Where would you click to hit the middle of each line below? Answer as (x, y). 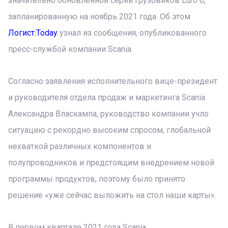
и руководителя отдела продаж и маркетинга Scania (107, 97)
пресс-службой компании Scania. (70, 49)
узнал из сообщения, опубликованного (132, 33)
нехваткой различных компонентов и (80, 146)
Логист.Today (33, 33)
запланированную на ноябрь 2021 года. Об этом (99, 17)
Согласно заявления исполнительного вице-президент (113, 81)
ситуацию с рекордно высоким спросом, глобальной (109, 130)
